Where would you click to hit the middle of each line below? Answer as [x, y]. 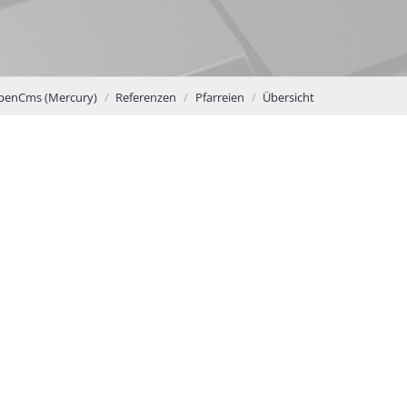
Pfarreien [219, 97]
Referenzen [146, 97]
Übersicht [288, 97]
